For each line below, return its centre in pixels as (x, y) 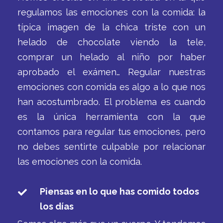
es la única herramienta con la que (111, 117)
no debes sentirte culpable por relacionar (111, 147)
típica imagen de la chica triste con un (111, 27)
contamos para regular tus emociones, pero (111, 132)
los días (57, 206)
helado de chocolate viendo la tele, (111, 42)
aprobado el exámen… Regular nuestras (111, 72)
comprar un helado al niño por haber (111, 57)
